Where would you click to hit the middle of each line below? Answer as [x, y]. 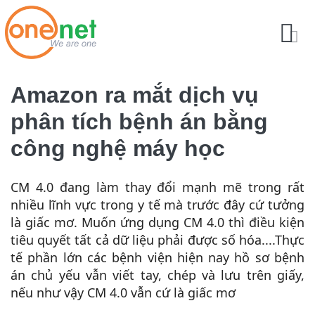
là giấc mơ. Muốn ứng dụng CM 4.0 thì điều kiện [157, 222]
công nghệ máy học [118, 148]
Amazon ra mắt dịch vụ [135, 95]
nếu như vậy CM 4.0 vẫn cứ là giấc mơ [123, 292]
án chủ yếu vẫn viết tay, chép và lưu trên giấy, [157, 275]
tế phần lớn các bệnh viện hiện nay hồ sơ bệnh [157, 257]
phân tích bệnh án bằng [139, 121]
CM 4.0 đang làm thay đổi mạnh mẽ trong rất [157, 187]
